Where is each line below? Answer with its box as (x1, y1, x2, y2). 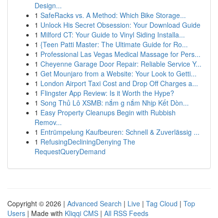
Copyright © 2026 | (7, 199, 67, 208)
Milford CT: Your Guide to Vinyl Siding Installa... (40, 30, 185, 39)
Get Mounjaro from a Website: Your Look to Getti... (40, 69, 197, 78)
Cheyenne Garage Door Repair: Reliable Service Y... (40, 59, 201, 69)
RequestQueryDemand (35, 146, 106, 156)
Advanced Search (67, 199, 122, 208)
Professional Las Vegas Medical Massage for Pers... (40, 49, 200, 59)
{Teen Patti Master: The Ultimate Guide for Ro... (40, 39, 188, 49)
